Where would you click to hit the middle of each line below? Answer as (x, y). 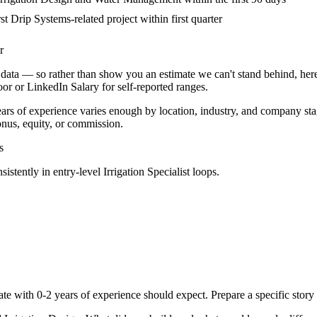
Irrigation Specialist (146, 172)
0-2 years (57, 295)
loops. (204, 172)
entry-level (77, 172)
